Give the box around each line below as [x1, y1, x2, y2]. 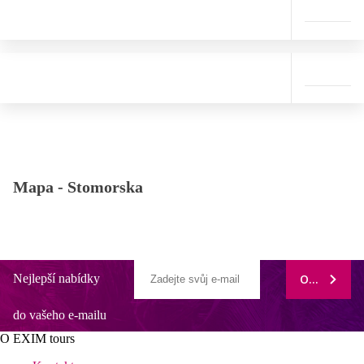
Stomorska [67, 178, 143, 197]
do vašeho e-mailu [13, 308, 106, 323]
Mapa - [13, 178, 67, 197]
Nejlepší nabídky [13, 271, 100, 286]
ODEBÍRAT [299, 271, 357, 288]
